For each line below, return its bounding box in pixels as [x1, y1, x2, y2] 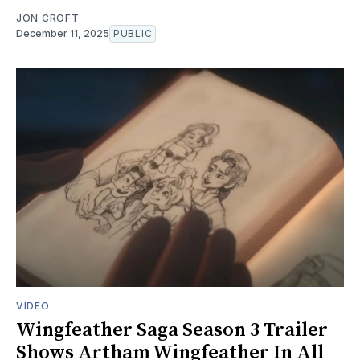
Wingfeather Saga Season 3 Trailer [16, 317, 328, 342]
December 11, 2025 [16, 27, 109, 39]
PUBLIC [113, 27, 153, 39]
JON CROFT [16, 11, 80, 24]
